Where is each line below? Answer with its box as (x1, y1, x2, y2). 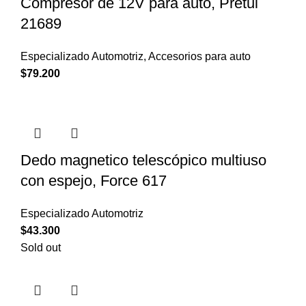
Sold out (20, 241, 61, 253)
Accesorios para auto (148, 50, 251, 62)
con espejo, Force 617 (20, 171, 167, 189)
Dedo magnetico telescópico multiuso (20, 151, 266, 169)
